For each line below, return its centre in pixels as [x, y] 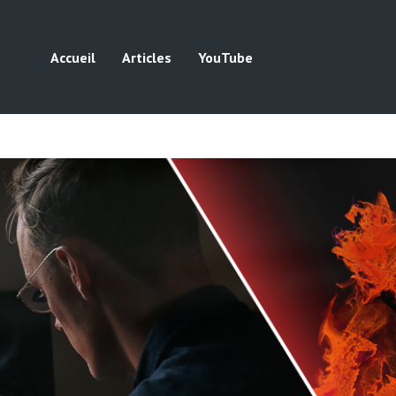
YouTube [225, 57]
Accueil [73, 57]
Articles [147, 57]
